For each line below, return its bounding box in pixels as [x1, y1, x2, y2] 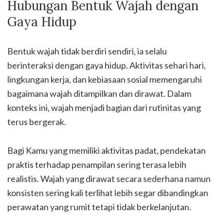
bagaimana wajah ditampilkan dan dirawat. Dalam [7, 88, 191, 99]
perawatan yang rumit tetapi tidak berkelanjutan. [7, 201, 191, 212]
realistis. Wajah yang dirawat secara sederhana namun [7, 173, 211, 184]
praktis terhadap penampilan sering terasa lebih [7, 159, 186, 170]
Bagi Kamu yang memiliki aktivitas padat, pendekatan [7, 145, 206, 156]
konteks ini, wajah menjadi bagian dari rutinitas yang [7, 102, 201, 113]
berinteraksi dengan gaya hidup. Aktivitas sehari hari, [7, 59, 206, 71]
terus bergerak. [7, 116, 66, 127]
